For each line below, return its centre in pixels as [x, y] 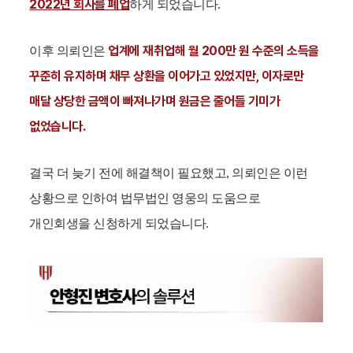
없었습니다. [58, 127]
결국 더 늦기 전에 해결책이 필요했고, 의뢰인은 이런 [169, 173]
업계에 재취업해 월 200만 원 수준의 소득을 [214, 51]
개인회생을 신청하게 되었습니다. [119, 224]
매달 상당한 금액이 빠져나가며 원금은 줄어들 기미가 [155, 102]
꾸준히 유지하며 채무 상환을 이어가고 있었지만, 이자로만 [167, 76]
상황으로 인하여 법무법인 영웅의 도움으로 [145, 199]
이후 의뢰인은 [69, 51]
